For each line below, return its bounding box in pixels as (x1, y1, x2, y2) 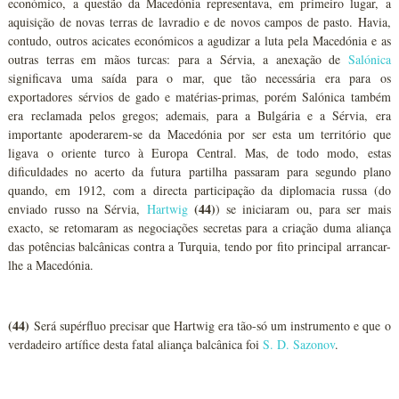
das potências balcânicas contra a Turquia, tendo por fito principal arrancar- (8, 238, 391, 255)
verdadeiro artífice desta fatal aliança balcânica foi (8, 336, 264, 353)
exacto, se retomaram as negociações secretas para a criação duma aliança (8, 219, 391, 236)
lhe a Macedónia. (8, 256, 94, 273)
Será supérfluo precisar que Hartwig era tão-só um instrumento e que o (29, 317, 391, 334)
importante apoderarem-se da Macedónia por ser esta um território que (8, 126, 391, 142)
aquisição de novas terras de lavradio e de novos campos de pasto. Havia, (8, 13, 391, 30)
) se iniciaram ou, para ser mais (215, 200, 391, 217)
